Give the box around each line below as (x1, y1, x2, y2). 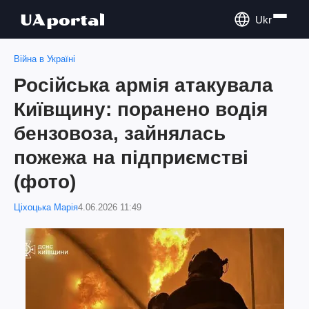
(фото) (14, 171, 76, 192)
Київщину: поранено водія (14, 99, 268, 120)
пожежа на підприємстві (14, 147, 248, 168)
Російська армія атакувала (14, 74, 273, 96)
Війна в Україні (14, 54, 75, 64)
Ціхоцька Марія (14, 202, 78, 212)
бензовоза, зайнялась (14, 123, 226, 144)
